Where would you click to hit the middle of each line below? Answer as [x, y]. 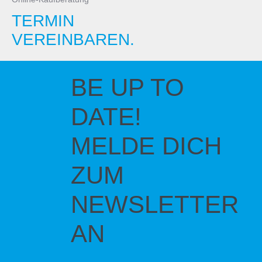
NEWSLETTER [155, 204]
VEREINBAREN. [73, 39]
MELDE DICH [146, 146]
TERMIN [43, 20]
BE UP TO [127, 87]
